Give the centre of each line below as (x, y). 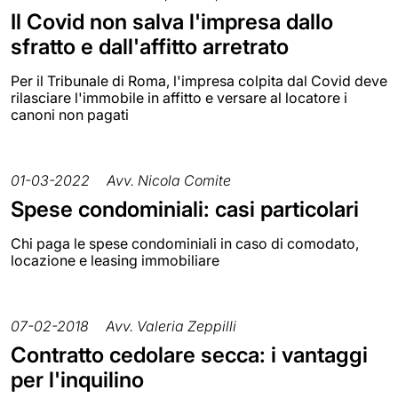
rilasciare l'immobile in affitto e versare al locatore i (179, 98)
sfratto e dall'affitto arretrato (150, 47)
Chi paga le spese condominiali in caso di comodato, (185, 244)
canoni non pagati (70, 115)
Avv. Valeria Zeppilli (171, 326)
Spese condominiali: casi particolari (185, 210)
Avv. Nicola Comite (169, 181)
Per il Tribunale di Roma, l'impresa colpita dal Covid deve (199, 81)
